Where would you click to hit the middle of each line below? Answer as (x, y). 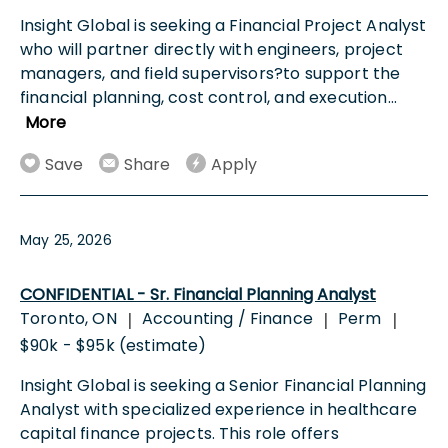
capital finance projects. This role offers (179, 433)
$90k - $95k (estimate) (113, 345)
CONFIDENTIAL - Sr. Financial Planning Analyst (198, 294)
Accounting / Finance (227, 318)
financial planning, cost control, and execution (204, 97)
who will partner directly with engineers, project (211, 49)
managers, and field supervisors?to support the (210, 73)
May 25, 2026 (66, 239)
